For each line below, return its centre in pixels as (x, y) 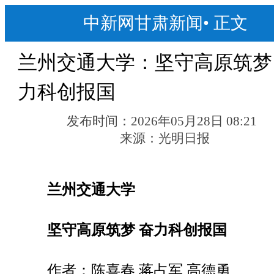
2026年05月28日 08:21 (194, 121)
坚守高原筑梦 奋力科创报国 (137, 230)
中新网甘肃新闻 (143, 23)
